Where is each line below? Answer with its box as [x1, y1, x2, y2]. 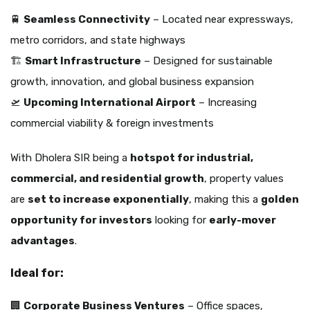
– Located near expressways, [150, 13, 293, 26]
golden [261, 193, 299, 206]
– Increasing [196, 96, 257, 109]
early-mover [209, 214, 276, 227]
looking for [152, 214, 209, 227]
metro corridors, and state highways [10, 34, 185, 47]
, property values [204, 172, 284, 185]
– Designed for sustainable [141, 55, 273, 68]
